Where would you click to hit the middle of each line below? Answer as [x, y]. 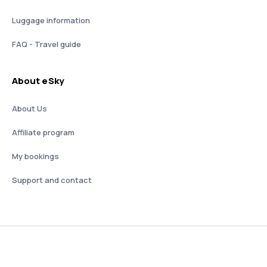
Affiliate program [43, 132]
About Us [30, 108]
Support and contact [52, 180]
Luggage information [51, 20]
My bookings [35, 156]
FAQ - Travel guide [46, 44]
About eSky [38, 81]
